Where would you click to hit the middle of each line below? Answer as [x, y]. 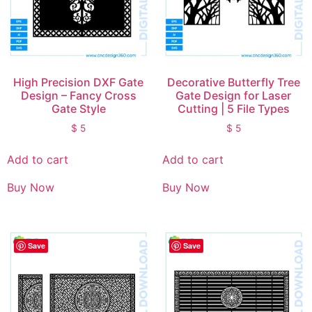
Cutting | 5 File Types [233, 108]
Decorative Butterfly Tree [233, 82]
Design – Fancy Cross [78, 95]
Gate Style [78, 108]
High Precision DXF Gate [79, 82]
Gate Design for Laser [234, 95]
